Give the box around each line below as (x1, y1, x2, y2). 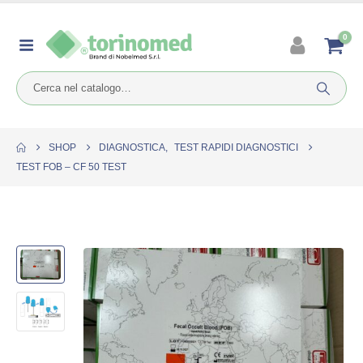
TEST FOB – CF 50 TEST (16, 161, 126, 173)
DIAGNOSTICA (99, 142, 165, 153)
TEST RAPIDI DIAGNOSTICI (174, 142, 298, 153)
